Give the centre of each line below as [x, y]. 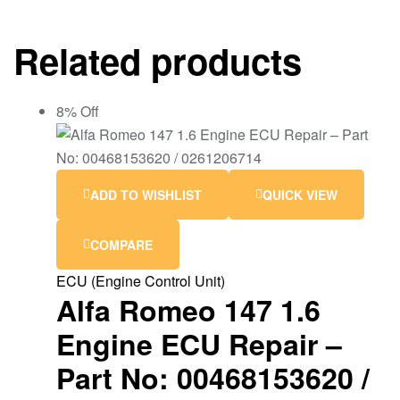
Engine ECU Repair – [199, 343]
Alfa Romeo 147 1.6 [188, 309]
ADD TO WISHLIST [146, 194]
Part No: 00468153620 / [213, 377]
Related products [158, 61]
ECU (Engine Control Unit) [141, 280]
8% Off [78, 111]
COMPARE [121, 244]
